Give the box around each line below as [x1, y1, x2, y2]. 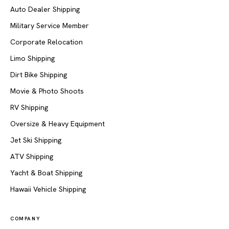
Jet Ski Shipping [10, 135, 61, 145]
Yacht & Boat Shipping [10, 168, 82, 177]
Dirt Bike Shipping [10, 70, 67, 79]
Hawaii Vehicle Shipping [10, 185, 86, 194]
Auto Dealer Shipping [10, 5, 80, 14]
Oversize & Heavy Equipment [10, 119, 105, 128]
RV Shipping [10, 103, 48, 112]
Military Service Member [10, 21, 89, 30]
